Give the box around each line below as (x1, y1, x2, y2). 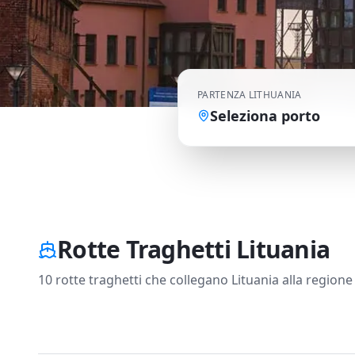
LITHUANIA (248, 88, 302, 101)
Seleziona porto (210, 106, 320, 125)
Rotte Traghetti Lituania (57, 233, 330, 265)
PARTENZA (197, 88, 246, 101)
